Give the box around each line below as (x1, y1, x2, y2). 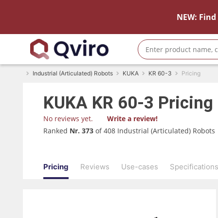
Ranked (43, 126, 70, 135)
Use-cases (121, 162, 158, 171)
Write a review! (107, 114, 158, 123)
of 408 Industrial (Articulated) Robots (95, 126, 215, 135)
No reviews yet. (43, 114, 93, 123)
